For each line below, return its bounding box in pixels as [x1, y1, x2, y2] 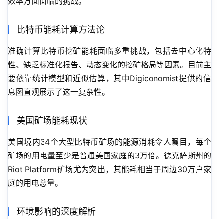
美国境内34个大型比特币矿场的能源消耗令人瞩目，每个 [8, 137, 211, 147]
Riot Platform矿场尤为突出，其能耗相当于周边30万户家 [8, 164, 211, 175]
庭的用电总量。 [8, 178, 63, 188]
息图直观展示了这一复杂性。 [8, 87, 109, 97]
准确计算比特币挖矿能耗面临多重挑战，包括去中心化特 [8, 46, 211, 56]
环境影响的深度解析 [17, 206, 96, 217]
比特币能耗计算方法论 [17, 24, 105, 35]
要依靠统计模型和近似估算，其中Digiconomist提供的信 [8, 73, 211, 84]
